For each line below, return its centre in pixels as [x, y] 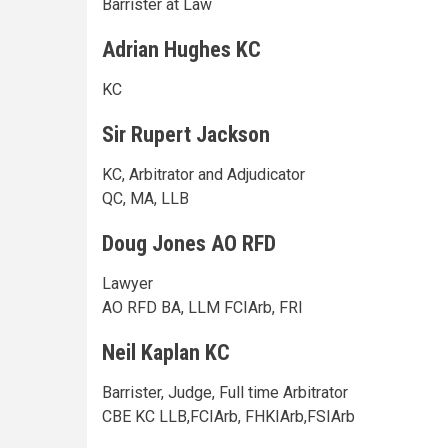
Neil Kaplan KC [166, 352]
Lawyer [127, 283]
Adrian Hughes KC [181, 49]
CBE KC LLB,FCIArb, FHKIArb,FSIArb [228, 416]
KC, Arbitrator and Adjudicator [203, 174]
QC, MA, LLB [145, 198]
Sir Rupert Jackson [186, 134]
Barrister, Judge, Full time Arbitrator [225, 392]
